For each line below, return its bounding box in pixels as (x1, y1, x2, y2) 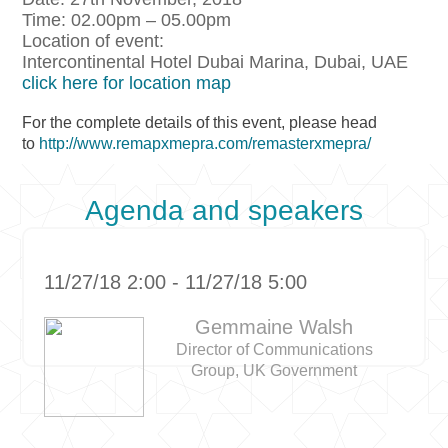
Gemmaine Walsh (195, 316, 354, 339)
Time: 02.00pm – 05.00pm (22, 10, 232, 31)
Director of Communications (175, 341, 373, 359)
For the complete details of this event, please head (22, 114, 378, 132)
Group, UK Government (191, 362, 358, 380)
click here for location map (22, 73, 232, 94)
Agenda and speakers (85, 195, 363, 227)
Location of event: (22, 31, 165, 52)
